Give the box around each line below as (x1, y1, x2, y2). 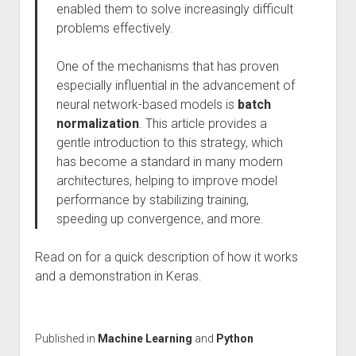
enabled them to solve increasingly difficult (56, 2, 293, 17)
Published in (34, 332, 98, 345)
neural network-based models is (56, 97, 238, 112)
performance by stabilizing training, (56, 192, 249, 207)
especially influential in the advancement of (56, 78, 295, 93)
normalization (56, 116, 139, 131)
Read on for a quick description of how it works (34, 250, 298, 265)
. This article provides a (138, 116, 267, 131)
